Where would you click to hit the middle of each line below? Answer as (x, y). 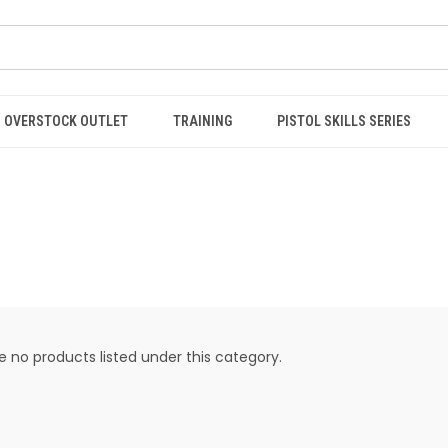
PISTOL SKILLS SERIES (344, 121)
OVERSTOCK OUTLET (65, 121)
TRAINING (202, 121)
